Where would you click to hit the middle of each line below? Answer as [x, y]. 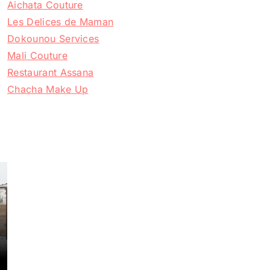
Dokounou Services [53, 39]
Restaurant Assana [51, 73]
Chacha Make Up [48, 89]
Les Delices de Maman [61, 22]
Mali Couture [37, 56]
